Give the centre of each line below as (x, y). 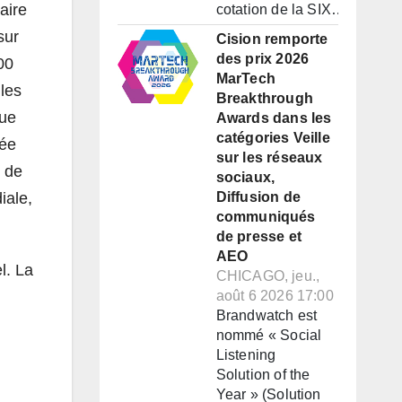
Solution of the (263, 375)
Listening (246, 355)
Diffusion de (258, 197)
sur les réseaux (269, 158)
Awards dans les (274, 118)
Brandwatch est (267, 316)
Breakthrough (264, 99)
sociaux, (245, 178)
